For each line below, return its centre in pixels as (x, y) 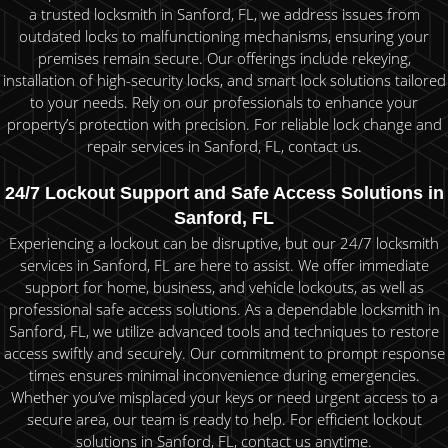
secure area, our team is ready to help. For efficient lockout (224, 419)
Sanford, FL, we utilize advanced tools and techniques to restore (224, 331)
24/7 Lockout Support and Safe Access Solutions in (224, 192)
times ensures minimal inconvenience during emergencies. (224, 375)
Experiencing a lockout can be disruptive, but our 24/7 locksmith (224, 243)
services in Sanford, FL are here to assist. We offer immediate (224, 265)
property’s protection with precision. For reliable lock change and (224, 124)
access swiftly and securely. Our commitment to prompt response (224, 353)
